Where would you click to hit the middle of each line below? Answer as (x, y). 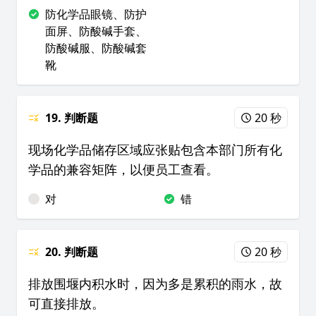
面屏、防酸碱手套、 (96, 31)
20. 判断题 (72, 252)
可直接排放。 (66, 303)
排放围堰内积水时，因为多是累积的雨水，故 (155, 284)
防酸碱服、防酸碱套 (96, 48)
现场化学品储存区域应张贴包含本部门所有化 (155, 150)
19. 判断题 (72, 118)
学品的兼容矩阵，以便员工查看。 (123, 169)
